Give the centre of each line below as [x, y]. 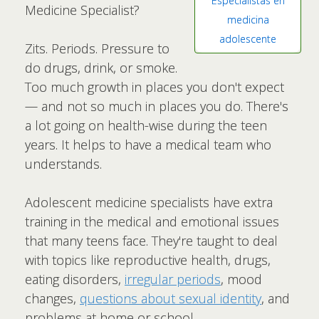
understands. [63, 164]
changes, [52, 298]
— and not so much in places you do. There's [157, 106]
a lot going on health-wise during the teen [146, 125]
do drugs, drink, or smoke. [101, 68]
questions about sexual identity [171, 298]
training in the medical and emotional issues [152, 221]
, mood [241, 279]
